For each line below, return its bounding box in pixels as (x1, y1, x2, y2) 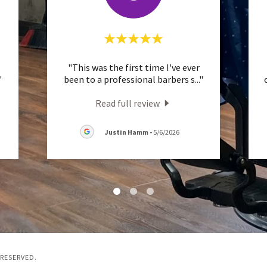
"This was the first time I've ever (67, 61, 200, 73)
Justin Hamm (104, 127, 148, 136)
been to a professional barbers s (64, 73, 195, 85)
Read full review (95, 97, 160, 110)
